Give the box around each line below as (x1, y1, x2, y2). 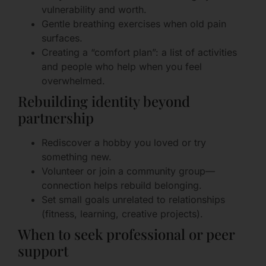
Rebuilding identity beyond (18, 91, 190, 111)
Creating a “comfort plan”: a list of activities (42, 46, 237, 59)
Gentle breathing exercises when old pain (42, 18, 226, 30)
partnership (18, 108, 94, 128)
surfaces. (42, 32, 83, 45)
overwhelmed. (42, 75, 105, 87)
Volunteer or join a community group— (42, 165, 215, 178)
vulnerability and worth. (42, 4, 147, 16)
